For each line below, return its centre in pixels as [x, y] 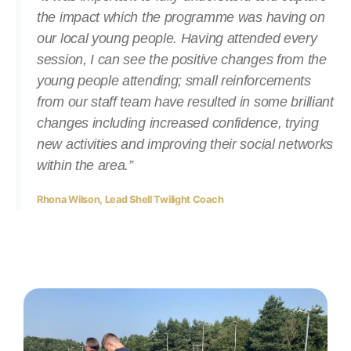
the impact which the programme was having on [181, 18]
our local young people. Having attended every [177, 39]
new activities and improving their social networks [185, 145]
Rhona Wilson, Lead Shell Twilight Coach [130, 200]
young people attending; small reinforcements [174, 81]
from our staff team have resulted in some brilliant [185, 102]
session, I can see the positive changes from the [182, 60]
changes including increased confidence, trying [178, 123]
